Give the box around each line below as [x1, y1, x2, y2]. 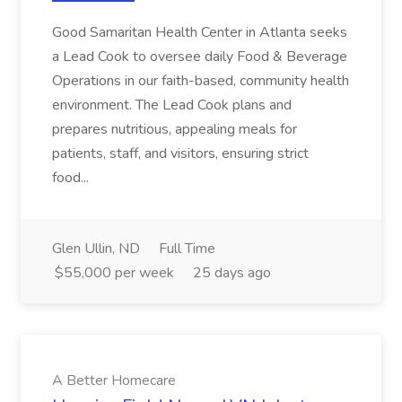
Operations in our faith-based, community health [52, 71, 349, 91]
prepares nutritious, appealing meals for [52, 119, 297, 139]
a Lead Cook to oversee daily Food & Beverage [52, 47, 347, 66]
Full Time [159, 239, 215, 258]
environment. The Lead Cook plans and [52, 95, 292, 115]
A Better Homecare [52, 371, 176, 390]
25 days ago [193, 263, 271, 283]
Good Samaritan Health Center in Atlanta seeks [52, 22, 347, 42]
